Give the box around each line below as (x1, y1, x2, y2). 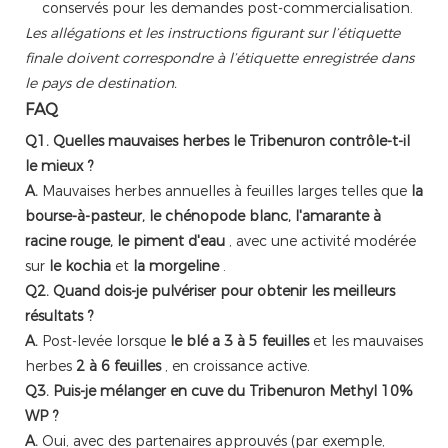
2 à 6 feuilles (76, 357, 161, 376)
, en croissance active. (161, 357, 310, 376)
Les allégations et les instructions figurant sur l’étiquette (25, 24, 400, 43)
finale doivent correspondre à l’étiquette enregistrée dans (25, 49, 414, 68)
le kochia (49, 257, 111, 276)
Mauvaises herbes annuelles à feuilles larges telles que (38, 182, 411, 201)
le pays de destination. (25, 74, 177, 93)
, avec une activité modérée (225, 232, 416, 251)
